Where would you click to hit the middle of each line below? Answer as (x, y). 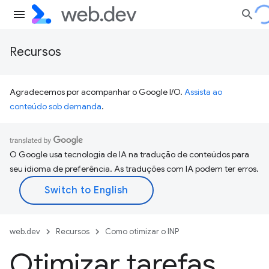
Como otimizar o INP (142, 231)
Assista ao (203, 92)
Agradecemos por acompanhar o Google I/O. (97, 92)
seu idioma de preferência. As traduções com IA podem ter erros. (134, 169)
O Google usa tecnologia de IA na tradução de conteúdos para (129, 154)
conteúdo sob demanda (56, 106)
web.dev (25, 231)
